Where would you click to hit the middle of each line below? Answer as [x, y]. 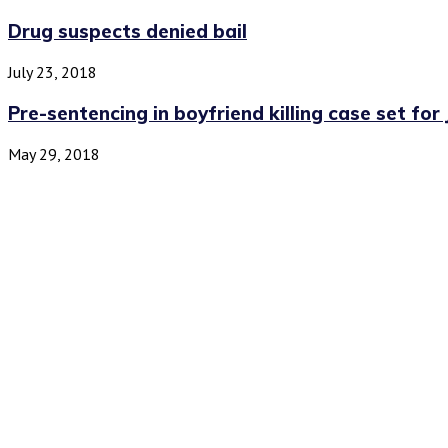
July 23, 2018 [52, 72]
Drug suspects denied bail [127, 31]
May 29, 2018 [54, 153]
